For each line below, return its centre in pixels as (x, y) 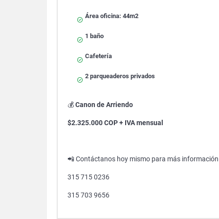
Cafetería (99, 56)
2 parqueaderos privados (120, 76)
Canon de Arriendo (104, 105)
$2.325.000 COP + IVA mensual (115, 123)
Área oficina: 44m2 (112, 16)
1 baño (94, 36)
